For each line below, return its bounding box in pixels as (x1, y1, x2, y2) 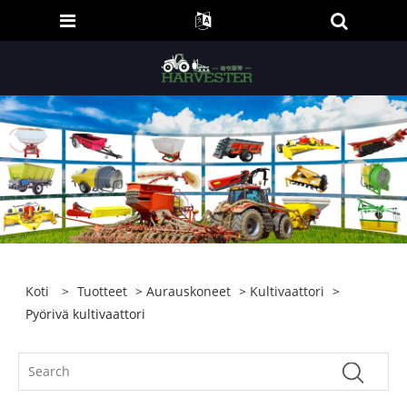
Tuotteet (77, 283, 128, 301)
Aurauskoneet (146, 283, 232, 301)
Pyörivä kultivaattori (25, 305, 146, 323)
